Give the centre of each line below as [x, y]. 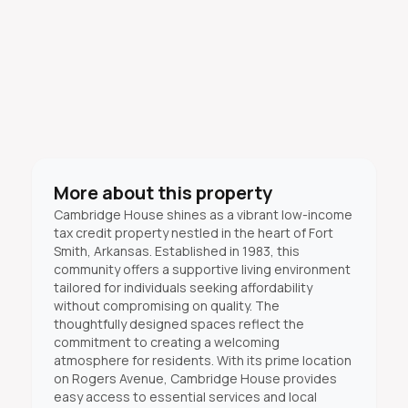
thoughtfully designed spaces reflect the [178, 324]
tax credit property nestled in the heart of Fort [193, 233]
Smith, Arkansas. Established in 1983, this [176, 251]
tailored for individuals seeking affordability [183, 287]
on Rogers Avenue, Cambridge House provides [195, 378]
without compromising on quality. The [166, 306]
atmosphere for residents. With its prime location [202, 360]
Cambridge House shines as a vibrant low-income [203, 214]
